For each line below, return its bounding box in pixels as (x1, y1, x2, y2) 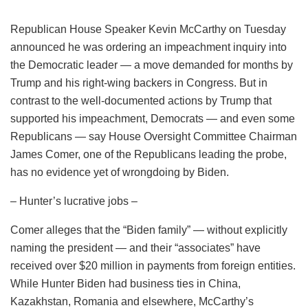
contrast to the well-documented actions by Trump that (10, 94, 272, 107)
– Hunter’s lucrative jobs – (10, 195, 137, 207)
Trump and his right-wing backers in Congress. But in (10, 76, 267, 89)
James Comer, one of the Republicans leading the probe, (10, 148, 287, 160)
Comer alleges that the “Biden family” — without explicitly (10, 223, 287, 236)
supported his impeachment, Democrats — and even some (10, 112, 295, 124)
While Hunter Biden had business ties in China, (10, 277, 241, 289)
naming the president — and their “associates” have (10, 241, 261, 254)
